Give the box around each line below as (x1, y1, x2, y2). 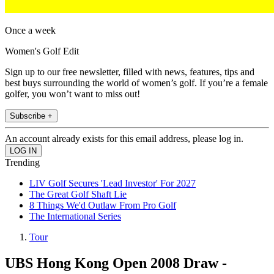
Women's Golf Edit (5, 46, 79, 57)
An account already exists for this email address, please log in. (5, 133, 243, 144)
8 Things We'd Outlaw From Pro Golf (29, 200, 176, 211)
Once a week (5, 25, 56, 36)
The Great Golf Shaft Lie (29, 189, 127, 200)
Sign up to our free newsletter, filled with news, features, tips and (5, 67, 254, 78)
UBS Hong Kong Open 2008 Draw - (5, 255, 227, 272)
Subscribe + (10, 111, 53, 121)
